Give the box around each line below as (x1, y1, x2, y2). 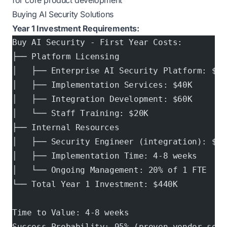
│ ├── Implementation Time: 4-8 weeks (12, 151, 197, 161)
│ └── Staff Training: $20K (12, 108, 148, 118)
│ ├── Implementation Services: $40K (12, 80, 193, 90)
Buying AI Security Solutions (12, 9, 113, 19)
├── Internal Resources (12, 123, 120, 132)
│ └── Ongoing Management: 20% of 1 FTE (12, 165, 207, 175)
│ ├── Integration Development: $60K (12, 94, 193, 104)
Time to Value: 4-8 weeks (12, 208, 129, 217)
